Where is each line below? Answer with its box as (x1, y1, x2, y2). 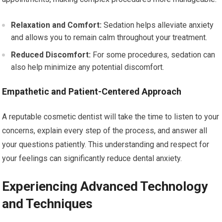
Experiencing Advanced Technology (2, 179, 208, 194)
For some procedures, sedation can (91, 50, 216, 59)
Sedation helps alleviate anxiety (102, 20, 214, 30)
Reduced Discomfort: (11, 50, 91, 59)
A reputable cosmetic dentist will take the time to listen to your (2, 112, 220, 121)
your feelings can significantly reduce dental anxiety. (2, 154, 182, 163)
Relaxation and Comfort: (11, 20, 102, 30)
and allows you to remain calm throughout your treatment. (11, 33, 208, 42)
